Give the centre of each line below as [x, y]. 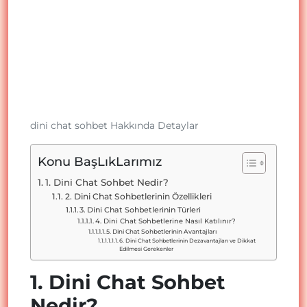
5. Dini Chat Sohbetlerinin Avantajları [162, 231]
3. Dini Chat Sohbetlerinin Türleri [140, 209]
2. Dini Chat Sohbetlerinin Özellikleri [138, 196]
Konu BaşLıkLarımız [100, 161]
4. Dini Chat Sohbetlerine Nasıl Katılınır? [165, 220]
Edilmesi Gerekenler [147, 248]
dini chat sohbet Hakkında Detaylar [114, 125]
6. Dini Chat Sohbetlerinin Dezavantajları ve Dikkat [188, 240]
